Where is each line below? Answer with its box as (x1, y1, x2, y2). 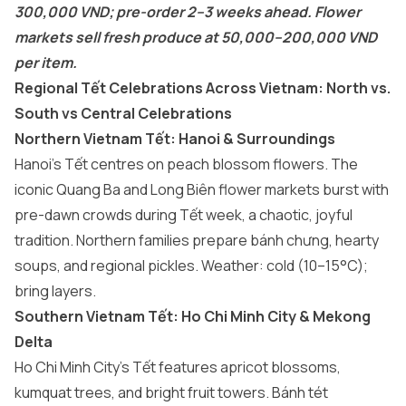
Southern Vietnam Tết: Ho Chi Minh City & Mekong (14, 306, 371, 326)
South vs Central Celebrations (14, 103, 232, 123)
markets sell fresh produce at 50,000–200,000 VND (14, 27, 377, 47)
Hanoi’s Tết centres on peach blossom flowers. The (14, 154, 358, 174)
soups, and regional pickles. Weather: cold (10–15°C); (14, 256, 368, 275)
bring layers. (14, 281, 96, 301)
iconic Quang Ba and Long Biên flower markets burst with (14, 179, 389, 199)
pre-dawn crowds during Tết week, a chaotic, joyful (14, 205, 353, 225)
